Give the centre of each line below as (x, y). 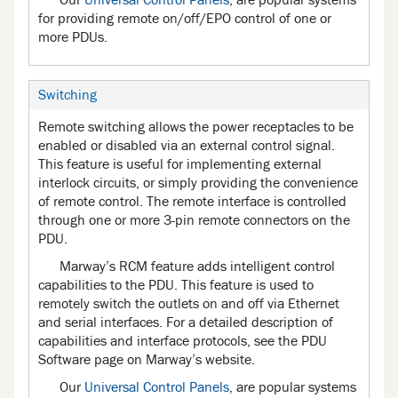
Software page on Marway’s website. (147, 359)
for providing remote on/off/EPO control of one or (185, 18)
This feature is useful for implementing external (180, 164)
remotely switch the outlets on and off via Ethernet (189, 303)
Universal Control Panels (157, 387)
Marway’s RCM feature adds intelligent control (197, 266)
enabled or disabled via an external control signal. (187, 145)
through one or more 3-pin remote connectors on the (194, 220)
